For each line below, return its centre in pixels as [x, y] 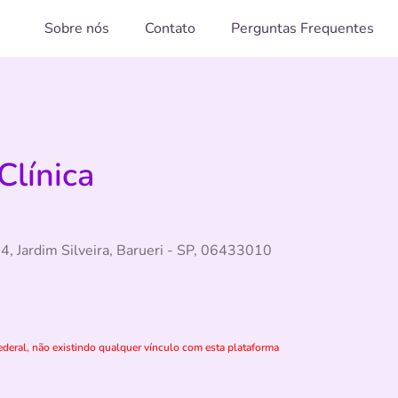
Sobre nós [76, 28]
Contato [170, 28]
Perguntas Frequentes [302, 28]
